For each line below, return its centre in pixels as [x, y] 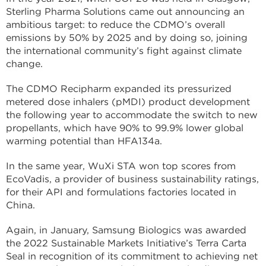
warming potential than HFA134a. [84, 141]
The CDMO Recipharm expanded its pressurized [119, 89]
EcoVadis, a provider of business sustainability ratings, [132, 179]
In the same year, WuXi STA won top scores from [121, 166]
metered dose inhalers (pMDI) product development [128, 102]
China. [20, 205]
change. [24, 64]
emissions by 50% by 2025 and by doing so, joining [127, 38]
